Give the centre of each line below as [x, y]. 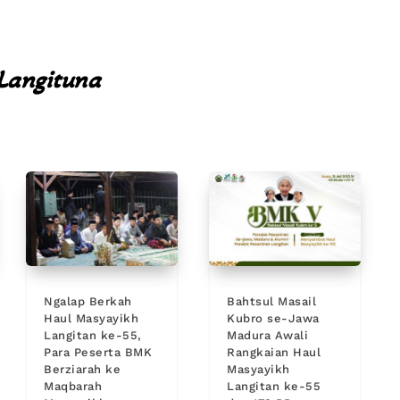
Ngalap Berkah [88, 302]
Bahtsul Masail [272, 302]
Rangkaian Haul [274, 353]
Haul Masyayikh [92, 319]
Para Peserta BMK [98, 353]
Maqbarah [73, 387]
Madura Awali [268, 336]
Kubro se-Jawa [273, 319]
